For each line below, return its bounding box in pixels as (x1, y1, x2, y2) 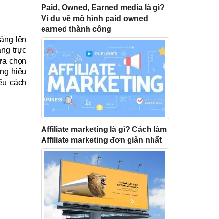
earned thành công (41, 24, 111, 33)
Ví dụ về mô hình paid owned (41, 14, 148, 22)
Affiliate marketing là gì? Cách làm (41, 125, 167, 133)
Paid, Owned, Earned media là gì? (41, 3, 165, 12)
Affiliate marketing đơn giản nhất (41, 135, 162, 144)
